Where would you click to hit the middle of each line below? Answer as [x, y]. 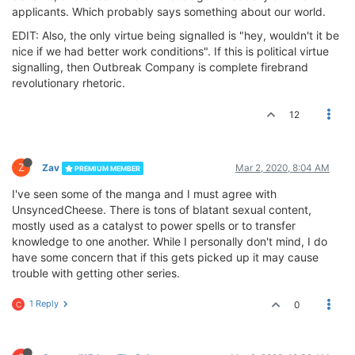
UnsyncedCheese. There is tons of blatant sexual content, [162, 210]
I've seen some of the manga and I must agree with [144, 194]
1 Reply [44, 304]
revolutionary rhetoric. [69, 83]
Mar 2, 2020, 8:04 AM [282, 168]
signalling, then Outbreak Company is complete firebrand [160, 67]
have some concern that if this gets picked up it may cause [165, 258]
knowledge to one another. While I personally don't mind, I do [170, 242]
